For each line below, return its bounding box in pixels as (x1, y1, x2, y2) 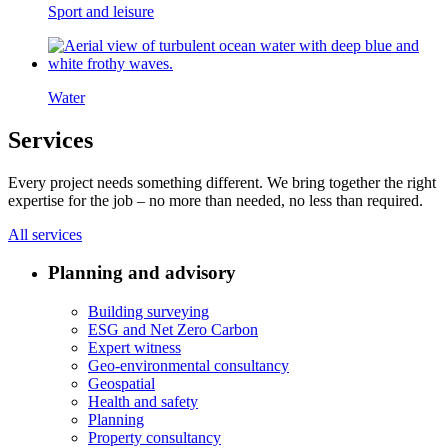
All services (8, 225, 82, 243)
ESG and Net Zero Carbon (88, 321, 258, 339)
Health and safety (88, 393, 198, 411)
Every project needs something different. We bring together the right (8, 173, 436, 191)
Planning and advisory (48, 262, 236, 284)
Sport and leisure (48, 2, 154, 20)
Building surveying (88, 303, 209, 321)
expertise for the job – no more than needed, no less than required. (8, 191, 423, 209)
